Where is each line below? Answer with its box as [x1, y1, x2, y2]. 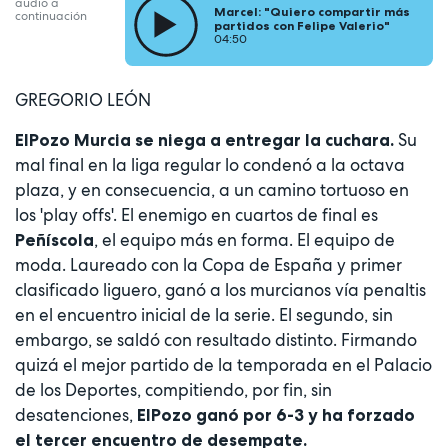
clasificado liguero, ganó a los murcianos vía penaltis [15, 279, 426, 302]
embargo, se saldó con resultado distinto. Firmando [15, 329, 417, 352]
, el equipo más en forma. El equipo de [94, 229, 395, 252]
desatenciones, [15, 404, 137, 427]
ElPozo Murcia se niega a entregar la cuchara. [15, 130, 394, 151]
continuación [15, 8, 87, 25]
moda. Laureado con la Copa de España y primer [15, 254, 402, 277]
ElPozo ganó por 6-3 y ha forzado [137, 405, 415, 426]
